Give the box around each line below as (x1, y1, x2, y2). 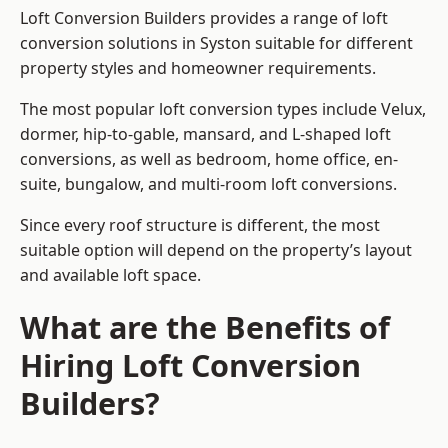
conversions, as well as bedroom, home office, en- (20, 148, 398, 171)
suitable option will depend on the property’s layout (20, 239, 412, 262)
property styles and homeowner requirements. (20, 57, 376, 80)
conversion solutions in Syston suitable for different (20, 32, 413, 55)
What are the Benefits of (20, 306, 390, 349)
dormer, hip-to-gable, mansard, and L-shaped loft (20, 123, 391, 146)
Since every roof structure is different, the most (20, 214, 380, 237)
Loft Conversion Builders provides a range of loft (20, 7, 388, 30)
